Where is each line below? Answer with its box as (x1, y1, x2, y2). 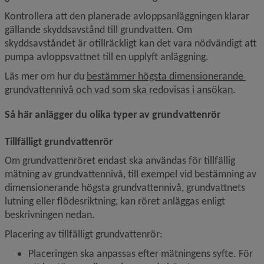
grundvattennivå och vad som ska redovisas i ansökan (5, 83, 233, 96)
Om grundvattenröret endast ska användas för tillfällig (5, 154, 235, 167)
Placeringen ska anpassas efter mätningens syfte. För (28, 247, 253, 260)
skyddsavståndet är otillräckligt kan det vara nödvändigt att (5, 37, 256, 49)
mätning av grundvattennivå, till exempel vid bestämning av (5, 167, 256, 180)
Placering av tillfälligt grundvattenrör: (5, 227, 163, 240)
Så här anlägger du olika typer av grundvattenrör (5, 108, 220, 121)
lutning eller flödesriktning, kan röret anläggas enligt (5, 194, 225, 207)
